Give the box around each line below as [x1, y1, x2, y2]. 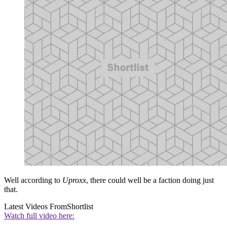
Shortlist [67, 202, 93, 211]
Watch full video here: [4, 211, 74, 220]
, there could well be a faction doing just [86, 176, 214, 185]
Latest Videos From [4, 202, 67, 211]
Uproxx [62, 176, 86, 185]
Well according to [4, 176, 62, 185]
